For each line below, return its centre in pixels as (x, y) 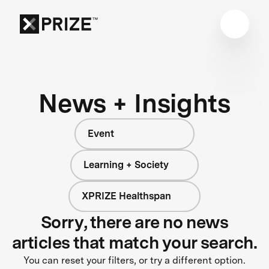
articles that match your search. (134, 242)
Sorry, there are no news (134, 222)
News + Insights (134, 103)
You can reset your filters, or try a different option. (134, 260)
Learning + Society (126, 165)
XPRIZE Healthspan (126, 196)
